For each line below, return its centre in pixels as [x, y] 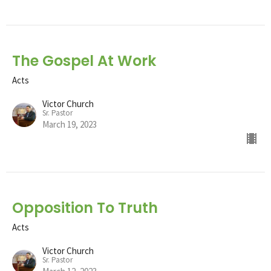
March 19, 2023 [70, 124]
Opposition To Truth [85, 207]
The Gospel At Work [84, 60]
